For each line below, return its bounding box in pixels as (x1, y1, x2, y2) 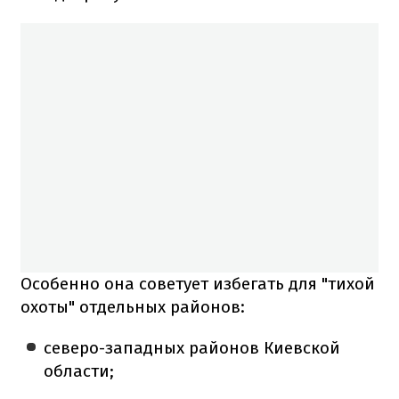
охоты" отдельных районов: (20, 296, 245, 317)
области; (44, 360, 115, 381)
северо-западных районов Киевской (44, 337, 341, 358)
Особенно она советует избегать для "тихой (20, 273, 375, 294)
